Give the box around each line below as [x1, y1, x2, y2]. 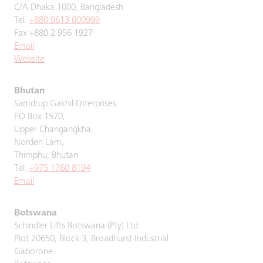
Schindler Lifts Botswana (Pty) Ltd [14, 221, 138, 231]
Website [14, 55, 45, 64]
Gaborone [14, 247, 53, 257]
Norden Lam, [14, 138, 64, 147]
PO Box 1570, [14, 112, 65, 122]
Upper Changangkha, [14, 125, 93, 134]
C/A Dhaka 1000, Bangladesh [14, 3, 123, 12]
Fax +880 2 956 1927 [14, 29, 93, 38]
